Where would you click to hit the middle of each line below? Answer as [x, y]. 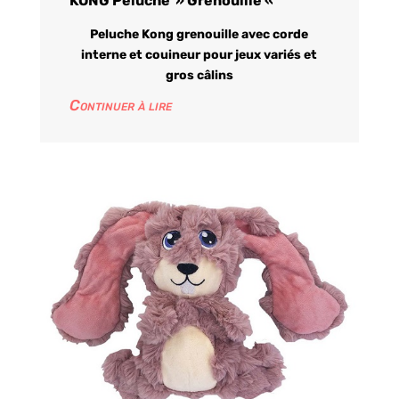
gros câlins [199, 76]
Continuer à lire [120, 106]
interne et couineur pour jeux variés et [199, 55]
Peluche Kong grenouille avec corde [199, 35]
